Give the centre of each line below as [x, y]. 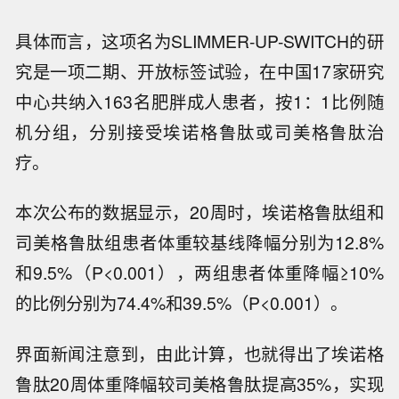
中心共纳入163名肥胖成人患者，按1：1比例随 [199, 101]
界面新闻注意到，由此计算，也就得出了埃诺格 [199, 354]
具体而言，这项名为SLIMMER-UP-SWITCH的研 [199, 41]
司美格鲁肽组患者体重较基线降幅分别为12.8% [199, 243]
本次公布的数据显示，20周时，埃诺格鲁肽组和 [199, 212]
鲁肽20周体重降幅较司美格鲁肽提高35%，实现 [199, 384]
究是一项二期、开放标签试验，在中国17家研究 [199, 71]
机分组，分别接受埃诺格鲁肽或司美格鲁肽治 [199, 131]
